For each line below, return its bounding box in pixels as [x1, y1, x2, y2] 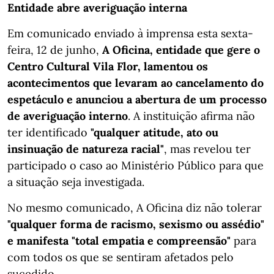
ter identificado [7, 125, 91, 139]
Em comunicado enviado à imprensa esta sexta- [7, 26, 253, 40]
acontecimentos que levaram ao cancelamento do [7, 75, 264, 90]
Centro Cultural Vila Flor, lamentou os [7, 59, 208, 73]
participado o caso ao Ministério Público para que [7, 158, 264, 172]
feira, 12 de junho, [7, 42, 102, 57]
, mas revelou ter [164, 141, 251, 156]
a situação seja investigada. [7, 174, 144, 189]
